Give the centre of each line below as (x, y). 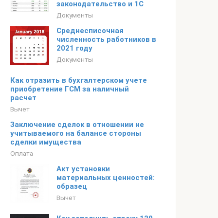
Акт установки (83, 169)
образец (72, 186)
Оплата (22, 153)
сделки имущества (46, 142)
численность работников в (106, 39)
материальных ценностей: (106, 178)
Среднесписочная (90, 31)
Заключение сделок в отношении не (77, 125)
